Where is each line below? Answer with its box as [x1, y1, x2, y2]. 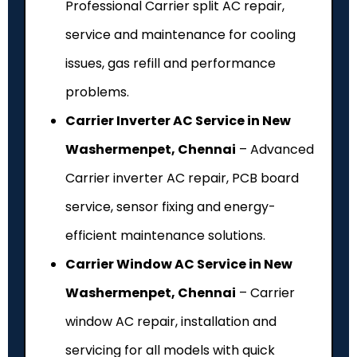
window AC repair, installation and [65, 312, 277, 331]
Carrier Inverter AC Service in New [65, 111, 291, 130]
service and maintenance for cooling [65, 25, 296, 44]
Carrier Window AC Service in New [65, 254, 292, 273]
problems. [65, 82, 129, 101]
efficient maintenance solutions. [65, 226, 265, 245]
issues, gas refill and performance [65, 53, 276, 73]
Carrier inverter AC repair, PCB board [65, 168, 299, 187]
